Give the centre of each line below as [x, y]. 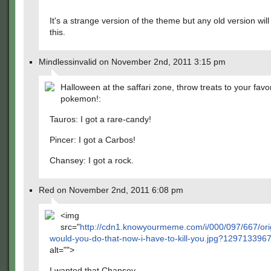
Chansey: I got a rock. [92, 160]
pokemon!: [81, 99]
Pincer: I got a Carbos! [93, 140]
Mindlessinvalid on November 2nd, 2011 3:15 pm [132, 62]
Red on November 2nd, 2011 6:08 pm [111, 190]
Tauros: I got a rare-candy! [100, 119]
